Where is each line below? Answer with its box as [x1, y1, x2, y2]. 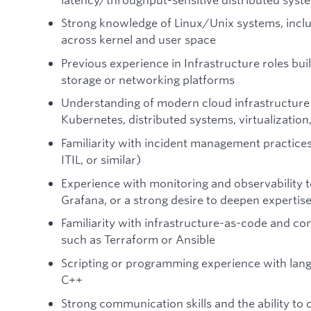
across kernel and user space [61, 32, 216, 47]
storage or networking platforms [61, 72, 235, 87]
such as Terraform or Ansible [61, 232, 215, 247]
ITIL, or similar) [61, 152, 141, 167]
